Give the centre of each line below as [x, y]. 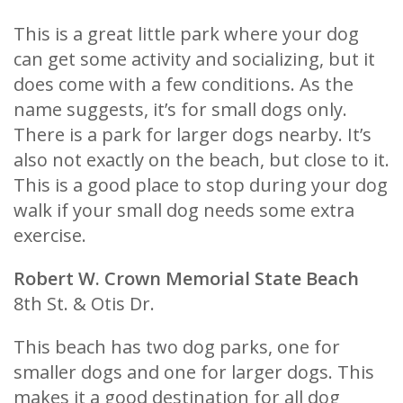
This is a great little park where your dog [186, 33]
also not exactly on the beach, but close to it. [201, 159]
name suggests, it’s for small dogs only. [180, 109]
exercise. [50, 235]
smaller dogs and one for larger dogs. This [194, 372]
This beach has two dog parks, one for [177, 346]
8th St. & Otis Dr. [84, 303]
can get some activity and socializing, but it [194, 58]
